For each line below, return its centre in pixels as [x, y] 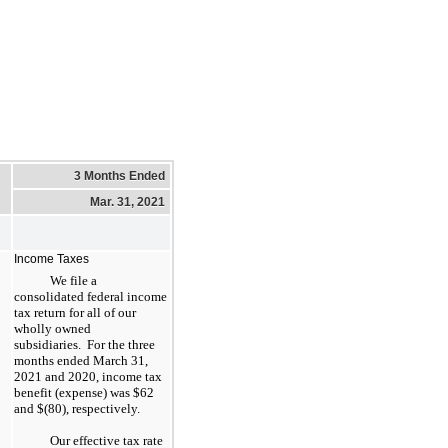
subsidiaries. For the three [84, 344]
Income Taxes [51, 258]
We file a [73, 280]
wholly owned [52, 328]
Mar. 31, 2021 [127, 201]
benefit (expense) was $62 [84, 392]
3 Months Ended [119, 175]
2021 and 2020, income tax [88, 376]
